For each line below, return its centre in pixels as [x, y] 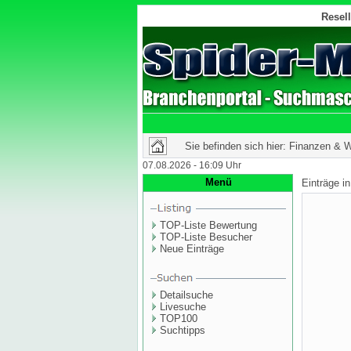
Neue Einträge [192, 249]
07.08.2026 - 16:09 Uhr [192, 165]
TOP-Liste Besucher [206, 237]
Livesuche [183, 307]
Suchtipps [183, 330]
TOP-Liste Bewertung [208, 225]
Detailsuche [186, 295]
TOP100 [179, 318]
